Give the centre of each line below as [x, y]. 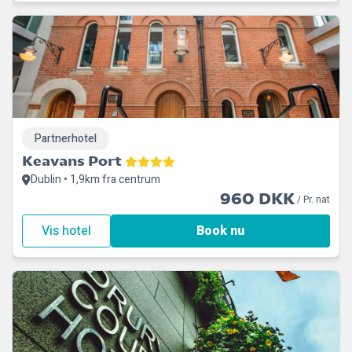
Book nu [220, 231]
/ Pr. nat [312, 200]
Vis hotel [66, 231]
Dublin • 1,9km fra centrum [95, 180]
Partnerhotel [66, 139]
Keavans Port [72, 161]
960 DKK [257, 199]
